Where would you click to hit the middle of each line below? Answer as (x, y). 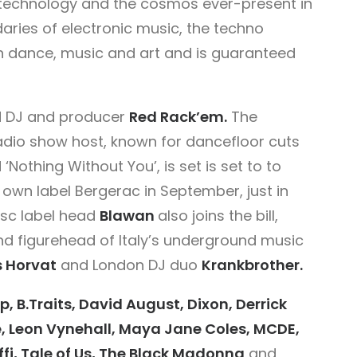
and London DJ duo (129, 265)
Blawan (129, 216)
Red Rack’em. (178, 117)
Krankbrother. (252, 265)
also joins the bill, (218, 216)
